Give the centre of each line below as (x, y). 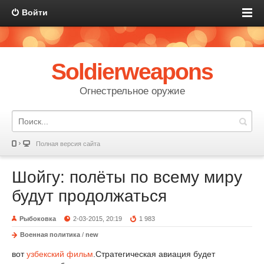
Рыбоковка (38, 219)
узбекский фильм (60, 254)
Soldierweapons (132, 72)
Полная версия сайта (68, 144)
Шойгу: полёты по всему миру (127, 177)
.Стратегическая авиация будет (154, 254)
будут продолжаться (89, 196)
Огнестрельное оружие (132, 91)
